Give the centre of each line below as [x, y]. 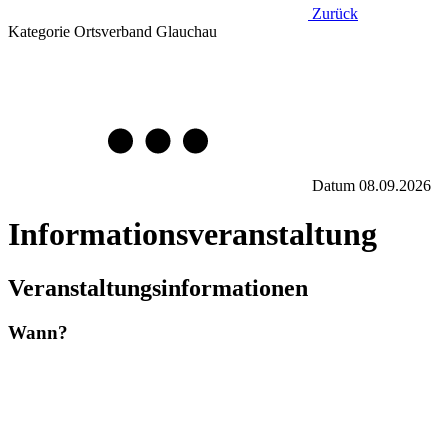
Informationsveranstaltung [192, 234]
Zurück [335, 13]
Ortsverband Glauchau [143, 31]
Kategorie [39, 31]
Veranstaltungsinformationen [158, 287]
